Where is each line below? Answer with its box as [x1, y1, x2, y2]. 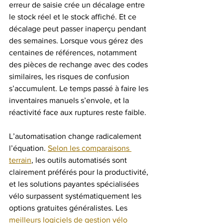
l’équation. [9, 144, 48, 152]
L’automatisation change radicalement [9, 132, 143, 140]
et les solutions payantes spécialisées [9, 180, 141, 188]
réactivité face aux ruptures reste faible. [9, 108, 146, 116]
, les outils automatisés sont [31, 156, 129, 164]
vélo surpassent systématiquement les [9, 192, 143, 200]
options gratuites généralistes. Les [9, 204, 129, 212]
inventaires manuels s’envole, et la [9, 96, 131, 105]
